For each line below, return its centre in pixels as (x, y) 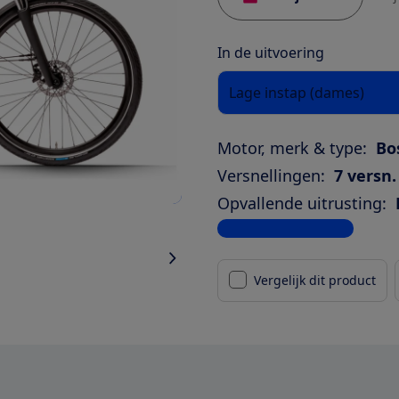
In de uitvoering (271, 52)
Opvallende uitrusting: (302, 203)
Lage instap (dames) (297, 92)
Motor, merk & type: (292, 147)
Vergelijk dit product (315, 280)
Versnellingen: (271, 175)
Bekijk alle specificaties (285, 228)
